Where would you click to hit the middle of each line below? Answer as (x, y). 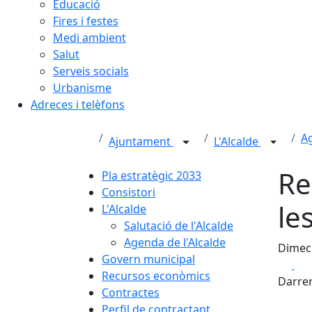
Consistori (128, 192)
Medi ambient (89, 37)
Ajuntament (141, 141)
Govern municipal (148, 259)
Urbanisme (82, 87)
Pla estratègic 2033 (151, 175)
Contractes (131, 292)
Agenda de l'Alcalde (175, 242)
